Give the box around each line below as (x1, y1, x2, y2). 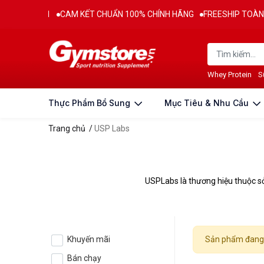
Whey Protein (207, 70, 252, 80)
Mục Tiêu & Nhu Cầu (164, 98, 251, 108)
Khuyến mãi (67, 235, 111, 245)
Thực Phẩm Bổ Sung (48, 98, 133, 108)
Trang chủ (48, 124, 85, 134)
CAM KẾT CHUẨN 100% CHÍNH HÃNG (39, 9, 173, 19)
